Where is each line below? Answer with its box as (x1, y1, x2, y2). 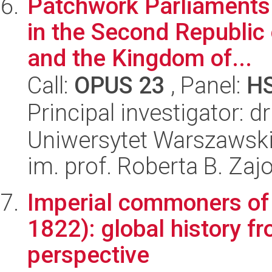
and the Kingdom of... (27, 44, 252, 72)
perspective (27, 241, 149, 268)
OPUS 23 (74, 72, 165, 99)
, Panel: (165, 72, 246, 99)
